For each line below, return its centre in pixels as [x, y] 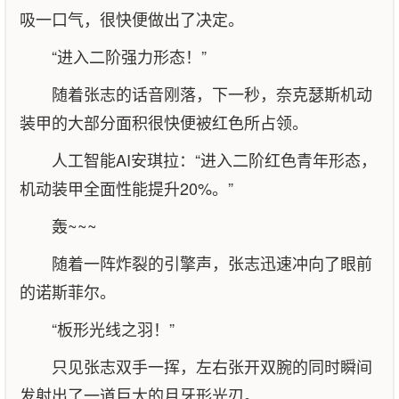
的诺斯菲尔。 [68, 291]
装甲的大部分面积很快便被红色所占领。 [164, 122]
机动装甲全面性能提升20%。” [126, 188]
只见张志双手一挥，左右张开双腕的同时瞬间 [212, 366]
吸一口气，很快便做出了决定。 [132, 19]
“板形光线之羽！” [113, 329]
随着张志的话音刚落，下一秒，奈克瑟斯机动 [212, 94]
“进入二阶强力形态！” [129, 56]
